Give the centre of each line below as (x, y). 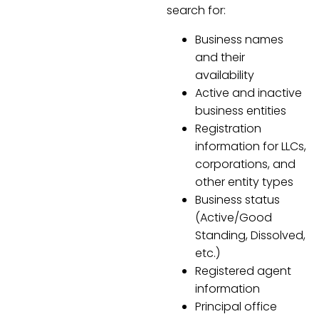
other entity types (244, 182)
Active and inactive (249, 93)
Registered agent (243, 271)
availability (225, 75)
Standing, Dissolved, (250, 235)
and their (220, 57)
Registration (228, 128)
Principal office (236, 306)
